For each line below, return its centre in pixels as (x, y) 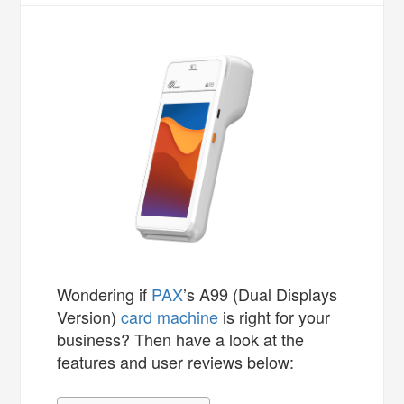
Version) (89, 316)
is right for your (275, 316)
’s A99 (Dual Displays (261, 294)
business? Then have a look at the (181, 339)
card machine (170, 316)
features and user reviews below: (176, 361)
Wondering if (105, 294)
